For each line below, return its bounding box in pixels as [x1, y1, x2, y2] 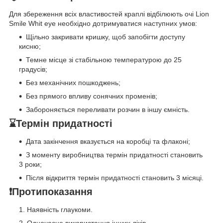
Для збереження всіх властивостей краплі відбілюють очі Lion [9, 10, 209, 18]
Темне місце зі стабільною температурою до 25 [26, 56, 182, 64]
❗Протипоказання [9, 186, 93, 197]
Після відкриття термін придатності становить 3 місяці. [26, 173, 204, 182]
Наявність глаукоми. [27, 205, 93, 214]
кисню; [19, 42, 41, 51]
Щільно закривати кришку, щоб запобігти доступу [26, 33, 185, 41]
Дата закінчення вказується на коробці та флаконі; [26, 137, 190, 145]
